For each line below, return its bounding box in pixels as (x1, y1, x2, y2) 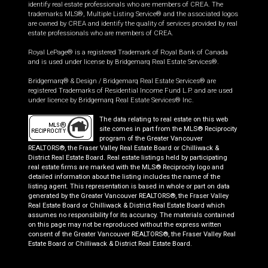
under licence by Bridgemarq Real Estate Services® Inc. (28, 96, 194, 105)
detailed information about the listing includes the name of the (28, 173, 220, 181)
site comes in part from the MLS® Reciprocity (99, 125, 237, 133)
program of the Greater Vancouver (99, 135, 203, 143)
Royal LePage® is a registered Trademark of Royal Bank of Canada (28, 48, 228, 57)
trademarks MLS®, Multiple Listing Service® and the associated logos (28, 10, 238, 19)
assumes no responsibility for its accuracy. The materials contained (28, 211, 234, 220)
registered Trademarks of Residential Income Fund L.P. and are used (28, 87, 233, 95)
